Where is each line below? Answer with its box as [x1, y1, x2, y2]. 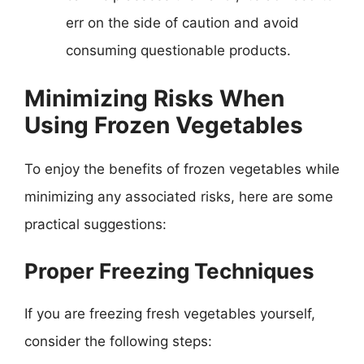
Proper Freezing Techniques [24, 258, 314, 284]
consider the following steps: [24, 333, 212, 349]
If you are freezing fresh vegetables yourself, [24, 305, 315, 322]
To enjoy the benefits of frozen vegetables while [24, 160, 340, 177]
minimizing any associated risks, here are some [24, 188, 333, 205]
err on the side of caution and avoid [66, 15, 299, 31]
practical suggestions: [24, 215, 167, 232]
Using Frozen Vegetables [24, 110, 303, 139]
